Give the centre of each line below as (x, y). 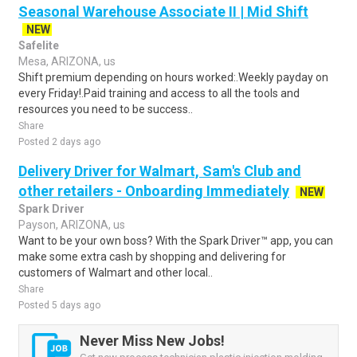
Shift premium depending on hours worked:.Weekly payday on (173, 77)
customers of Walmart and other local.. (116, 273)
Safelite (39, 45)
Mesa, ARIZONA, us (67, 61)
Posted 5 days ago (59, 305)
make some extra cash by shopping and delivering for (152, 257)
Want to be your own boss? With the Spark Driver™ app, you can (176, 241)
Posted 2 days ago (59, 142)
